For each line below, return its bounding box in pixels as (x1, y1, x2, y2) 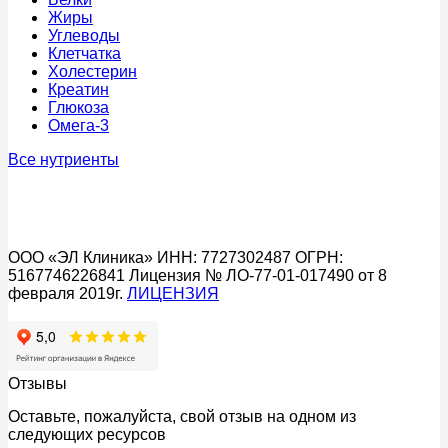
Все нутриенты (8, 150, 119, 168)
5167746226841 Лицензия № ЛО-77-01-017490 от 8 (8, 266, 387, 284)
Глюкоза (48, 98, 109, 116)
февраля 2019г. (8, 284, 127, 302)
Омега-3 (48, 116, 109, 134)
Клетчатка (48, 44, 121, 62)
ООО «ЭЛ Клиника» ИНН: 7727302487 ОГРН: (8, 248, 343, 266)
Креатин (48, 80, 109, 98)
